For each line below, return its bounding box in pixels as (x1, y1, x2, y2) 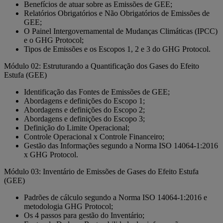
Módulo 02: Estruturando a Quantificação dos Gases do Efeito (4, 62, 199, 71)
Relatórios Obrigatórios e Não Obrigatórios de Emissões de (24, 9, 210, 18)
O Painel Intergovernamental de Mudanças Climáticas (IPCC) (24, 27, 218, 36)
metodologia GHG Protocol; (24, 202, 113, 211)
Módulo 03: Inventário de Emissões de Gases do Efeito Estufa (4, 167, 199, 176)
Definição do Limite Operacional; (24, 123, 129, 132)
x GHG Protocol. (24, 150, 78, 159)
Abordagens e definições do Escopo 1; (24, 97, 145, 106)
